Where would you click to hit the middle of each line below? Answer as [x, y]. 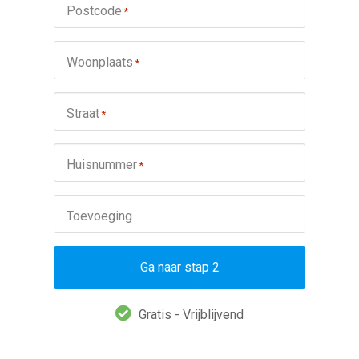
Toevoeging [99, 216]
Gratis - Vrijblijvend [191, 315]
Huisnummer [101, 165]
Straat [83, 114]
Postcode [94, 11]
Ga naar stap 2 [179, 268]
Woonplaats [99, 63]
